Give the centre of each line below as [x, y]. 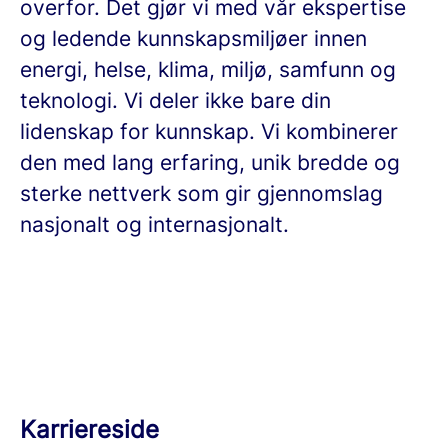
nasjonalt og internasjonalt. [154, 224]
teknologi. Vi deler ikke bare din [175, 100]
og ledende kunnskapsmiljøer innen [193, 38]
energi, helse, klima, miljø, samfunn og [208, 69]
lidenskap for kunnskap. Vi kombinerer [209, 131]
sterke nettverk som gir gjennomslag [201, 193]
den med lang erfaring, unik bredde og [210, 162]
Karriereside [89, 429]
